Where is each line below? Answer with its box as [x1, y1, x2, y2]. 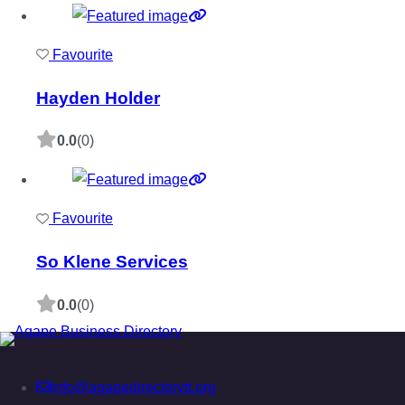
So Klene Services [36, 252, 188, 272]
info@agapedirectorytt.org [51, 379, 216, 395]
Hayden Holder [36, 88, 160, 108]
